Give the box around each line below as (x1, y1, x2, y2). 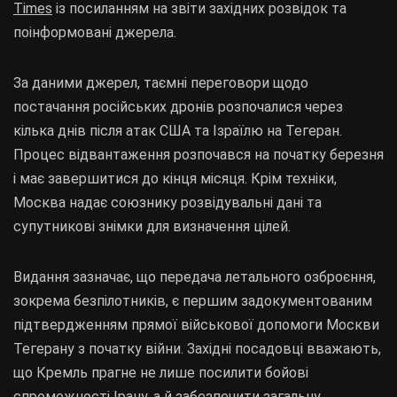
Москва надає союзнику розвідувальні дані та (13, 193, 322, 211)
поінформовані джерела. (13, 23, 176, 41)
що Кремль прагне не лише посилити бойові (13, 363, 308, 381)
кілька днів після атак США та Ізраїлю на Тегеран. (13, 121, 342, 139)
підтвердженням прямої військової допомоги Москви (13, 315, 379, 333)
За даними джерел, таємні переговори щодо (13, 74, 308, 91)
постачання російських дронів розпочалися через (13, 97, 343, 115)
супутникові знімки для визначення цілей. (13, 217, 291, 235)
